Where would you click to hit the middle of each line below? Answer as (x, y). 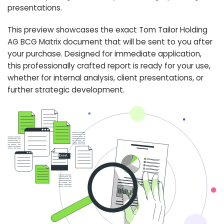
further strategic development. (66, 90)
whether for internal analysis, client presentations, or (105, 78)
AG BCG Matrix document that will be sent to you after (110, 42)
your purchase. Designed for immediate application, (104, 54)
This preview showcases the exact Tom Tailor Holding (107, 30)
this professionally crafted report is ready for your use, (109, 66)
